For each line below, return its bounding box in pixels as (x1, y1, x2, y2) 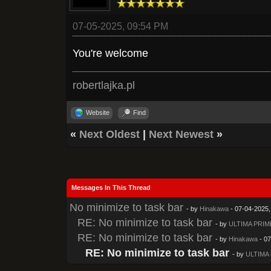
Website (86, 108, 110, 116)
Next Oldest (79, 128, 140, 140)
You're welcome (73, 47, 149, 59)
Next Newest (149, 128, 214, 140)
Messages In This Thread (71, 183, 151, 191)
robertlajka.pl (73, 79, 135, 91)
